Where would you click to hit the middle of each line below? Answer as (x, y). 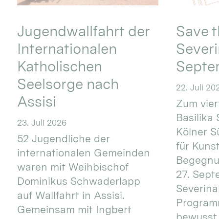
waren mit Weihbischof (73, 167)
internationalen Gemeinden (84, 153)
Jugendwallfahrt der (84, 31)
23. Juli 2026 (42, 122)
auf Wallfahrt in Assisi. (71, 196)
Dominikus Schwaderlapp (79, 181)
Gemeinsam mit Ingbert (75, 210)
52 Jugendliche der (64, 139)
